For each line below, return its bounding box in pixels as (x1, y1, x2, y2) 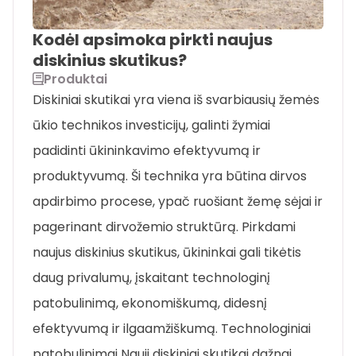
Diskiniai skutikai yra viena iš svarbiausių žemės (33, 90, 319, 109)
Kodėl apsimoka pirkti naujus (33, 28, 273, 51)
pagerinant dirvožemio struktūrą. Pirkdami (33, 217, 296, 236)
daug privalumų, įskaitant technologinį (33, 268, 270, 287)
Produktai (44, 69, 107, 88)
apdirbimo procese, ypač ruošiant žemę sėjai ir (33, 192, 323, 211)
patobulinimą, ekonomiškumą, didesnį (33, 293, 267, 312)
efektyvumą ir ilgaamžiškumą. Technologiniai (33, 319, 311, 338)
